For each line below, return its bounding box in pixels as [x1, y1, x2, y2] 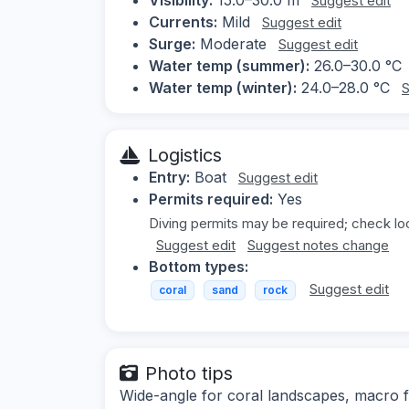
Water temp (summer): [149, 56, 309, 75]
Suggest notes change [247, 236, 389, 254]
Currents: [149, 12, 217, 31]
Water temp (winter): [149, 78, 297, 97]
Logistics [148, 143, 222, 166]
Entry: [149, 167, 190, 186]
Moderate [195, 34, 271, 53]
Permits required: [149, 189, 273, 208]
